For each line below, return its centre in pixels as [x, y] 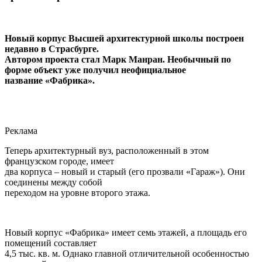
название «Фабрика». [50, 80]
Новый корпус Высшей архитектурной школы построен [124, 38]
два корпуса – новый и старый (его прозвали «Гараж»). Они [125, 172]
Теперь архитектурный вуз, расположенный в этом [107, 151]
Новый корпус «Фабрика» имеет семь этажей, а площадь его [126, 232]
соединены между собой [54, 182]
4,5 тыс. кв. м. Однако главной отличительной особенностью [127, 254]
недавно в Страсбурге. [52, 49]
